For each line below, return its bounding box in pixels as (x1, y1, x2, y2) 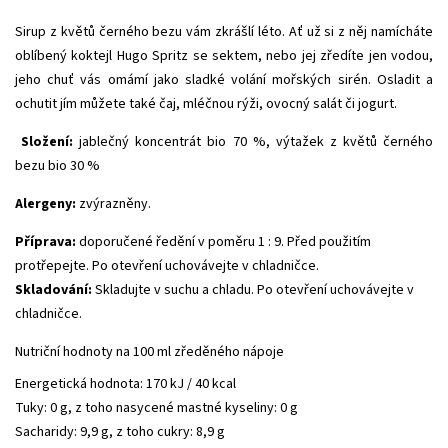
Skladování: (15, 279, 92, 300)
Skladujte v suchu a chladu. (92, 279, 257, 300)
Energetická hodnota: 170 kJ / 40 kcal (15, 373, 236, 394)
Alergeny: (15, 193, 79, 214)
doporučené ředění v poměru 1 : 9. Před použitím (79, 231, 371, 252)
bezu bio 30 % (15, 155, 100, 176)
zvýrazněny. (79, 193, 151, 214)
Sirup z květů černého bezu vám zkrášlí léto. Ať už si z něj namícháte (15, 21, 433, 42)
